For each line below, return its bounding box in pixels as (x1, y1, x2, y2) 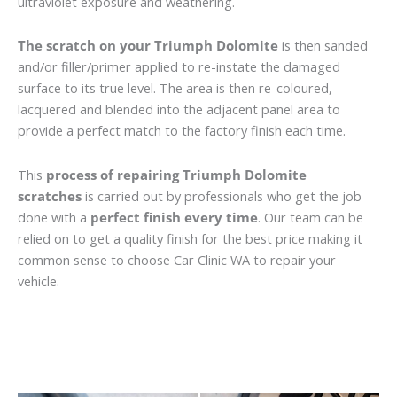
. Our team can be (258, 207, 363, 226)
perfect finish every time (90, 207, 258, 226)
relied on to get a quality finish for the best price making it (18, 229, 362, 247)
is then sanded (278, 36, 368, 55)
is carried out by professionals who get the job (82, 186, 362, 205)
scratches (18, 186, 82, 205)
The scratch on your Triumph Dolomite (18, 36, 278, 55)
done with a (18, 207, 90, 226)
